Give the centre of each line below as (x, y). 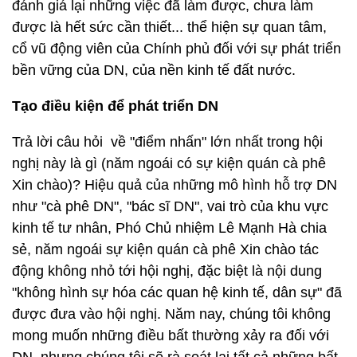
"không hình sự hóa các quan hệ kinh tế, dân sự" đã (177, 292)
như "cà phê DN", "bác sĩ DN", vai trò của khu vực (170, 206)
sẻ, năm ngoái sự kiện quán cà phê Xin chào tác (165, 249)
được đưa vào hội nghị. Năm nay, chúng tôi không (171, 314)
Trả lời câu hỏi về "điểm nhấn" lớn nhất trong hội (167, 142)
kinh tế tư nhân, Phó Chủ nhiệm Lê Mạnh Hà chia (169, 228)
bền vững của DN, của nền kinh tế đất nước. (154, 70)
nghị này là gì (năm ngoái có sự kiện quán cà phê (169, 163)
